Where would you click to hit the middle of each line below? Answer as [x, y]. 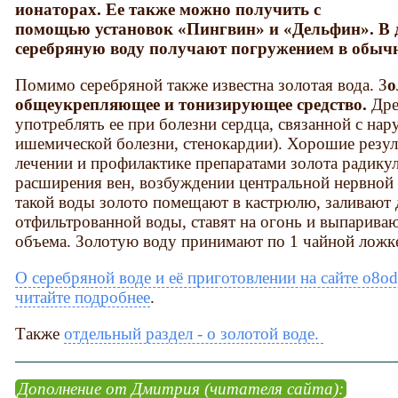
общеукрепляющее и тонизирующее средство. [191, 104]
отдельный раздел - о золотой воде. [194, 334]
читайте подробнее [83, 298]
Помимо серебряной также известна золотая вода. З [202, 85]
